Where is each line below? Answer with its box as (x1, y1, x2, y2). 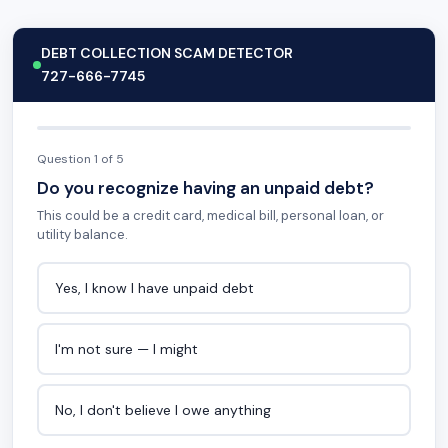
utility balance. (37, 226, 128, 243)
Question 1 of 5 (37, 151, 124, 167)
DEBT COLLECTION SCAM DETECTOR (41, 44, 293, 62)
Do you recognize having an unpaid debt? (37, 177, 374, 199)
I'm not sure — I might (54, 339, 198, 358)
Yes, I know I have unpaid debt (54, 278, 254, 297)
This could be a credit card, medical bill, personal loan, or (37, 207, 384, 224)
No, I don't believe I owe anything (54, 400, 271, 419)
